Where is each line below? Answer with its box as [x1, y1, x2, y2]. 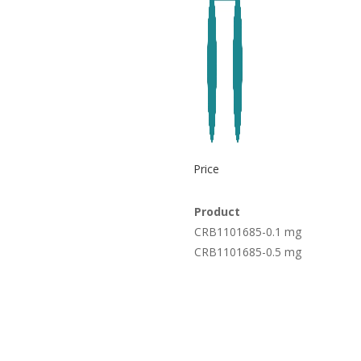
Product [194, 203, 240, 219]
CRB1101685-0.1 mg [194, 223, 301, 239]
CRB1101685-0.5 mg [194, 243, 301, 259]
